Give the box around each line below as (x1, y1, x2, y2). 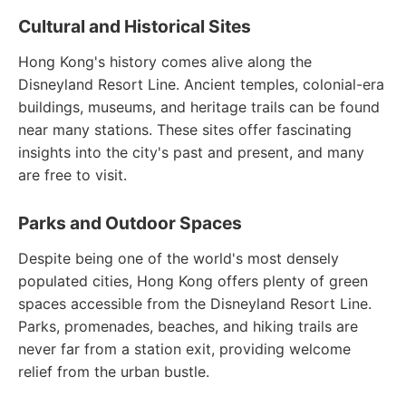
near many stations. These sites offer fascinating (18, 121, 352, 139)
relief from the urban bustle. (18, 362, 209, 381)
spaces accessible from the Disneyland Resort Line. (18, 295, 372, 313)
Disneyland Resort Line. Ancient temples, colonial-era (18, 75, 384, 93)
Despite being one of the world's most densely (18, 249, 339, 267)
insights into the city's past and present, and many (18, 143, 364, 161)
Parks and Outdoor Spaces (18, 212, 242, 234)
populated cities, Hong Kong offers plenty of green (18, 272, 368, 290)
